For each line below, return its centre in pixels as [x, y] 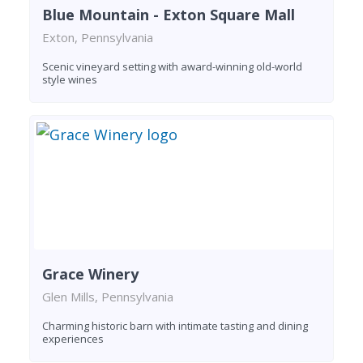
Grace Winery [90, 274]
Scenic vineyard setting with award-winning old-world [172, 66]
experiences [73, 339]
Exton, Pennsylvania [98, 37]
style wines [70, 79]
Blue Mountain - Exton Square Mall [169, 14]
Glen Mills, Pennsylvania [108, 297]
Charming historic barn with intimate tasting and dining [175, 326]
